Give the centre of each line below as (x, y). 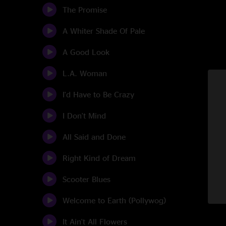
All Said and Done (94, 137)
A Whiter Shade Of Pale (104, 31)
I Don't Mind (84, 116)
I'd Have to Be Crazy (98, 94)
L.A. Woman (85, 73)
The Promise (85, 10)
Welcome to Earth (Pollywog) (114, 200)
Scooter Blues (87, 179)
